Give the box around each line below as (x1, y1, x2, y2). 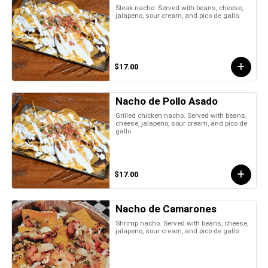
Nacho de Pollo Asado (115, 95, 218, 107)
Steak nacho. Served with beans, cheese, (115, 3, 243, 12)
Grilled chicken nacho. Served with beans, (115, 111, 247, 120)
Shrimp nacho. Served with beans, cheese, (115, 218, 249, 227)
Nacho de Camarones (115, 202, 217, 215)
